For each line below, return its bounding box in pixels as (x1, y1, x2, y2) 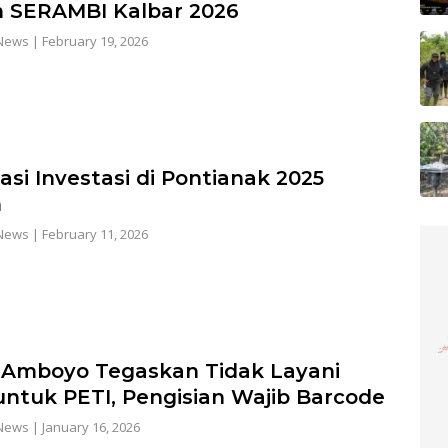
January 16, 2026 (41, 418, 140, 437)
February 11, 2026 (41, 225, 148, 244)
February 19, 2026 (41, 32, 148, 51)
